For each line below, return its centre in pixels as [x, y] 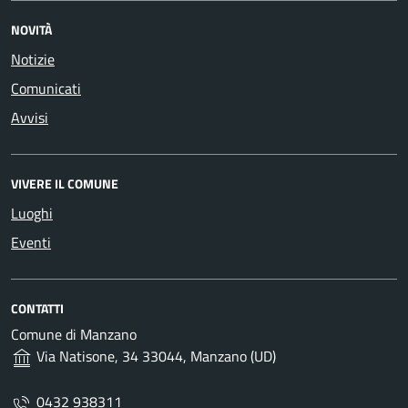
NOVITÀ [31, 30]
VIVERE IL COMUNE [65, 184]
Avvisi [30, 117]
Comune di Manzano [74, 334]
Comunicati [46, 88]
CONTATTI [37, 308]
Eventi [31, 242]
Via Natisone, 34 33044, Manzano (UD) [154, 356]
